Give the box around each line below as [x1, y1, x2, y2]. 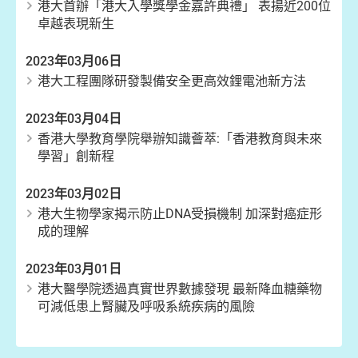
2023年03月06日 [26, 54, 121, 69]
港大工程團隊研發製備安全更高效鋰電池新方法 [38, 74, 306, 89]
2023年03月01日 [26, 261, 121, 276]
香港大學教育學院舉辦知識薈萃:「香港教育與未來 [38, 131, 322, 146]
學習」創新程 [38, 149, 114, 164]
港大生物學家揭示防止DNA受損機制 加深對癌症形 [38, 206, 322, 221]
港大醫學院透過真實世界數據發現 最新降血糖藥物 [38, 281, 322, 296]
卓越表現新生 [38, 16, 114, 31]
